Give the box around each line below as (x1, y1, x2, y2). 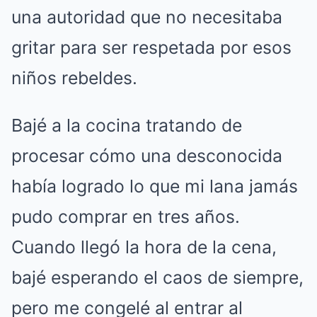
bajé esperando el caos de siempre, (11, 267, 304, 288)
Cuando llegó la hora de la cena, (11, 236, 277, 258)
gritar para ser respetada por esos (11, 37, 292, 58)
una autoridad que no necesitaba (11, 6, 282, 28)
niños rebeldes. (11, 67, 137, 88)
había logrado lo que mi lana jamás (11, 175, 298, 197)
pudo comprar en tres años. (11, 206, 240, 227)
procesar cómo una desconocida (11, 145, 282, 166)
